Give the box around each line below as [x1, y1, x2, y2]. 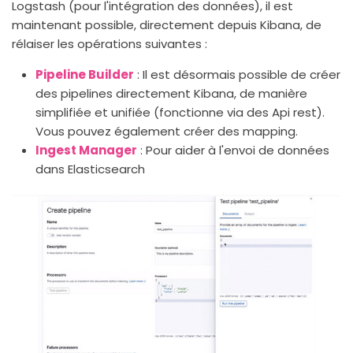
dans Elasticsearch [35, 161, 145, 177]
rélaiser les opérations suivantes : [12, 35, 207, 52]
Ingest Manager [35, 142, 137, 158]
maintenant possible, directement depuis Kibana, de [12, 17, 321, 33]
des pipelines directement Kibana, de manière [35, 85, 307, 102]
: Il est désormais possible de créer [134, 66, 340, 83]
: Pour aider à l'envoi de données [137, 142, 329, 158]
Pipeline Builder [35, 66, 134, 83]
